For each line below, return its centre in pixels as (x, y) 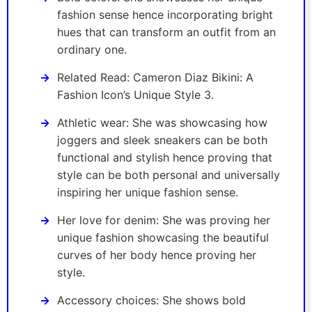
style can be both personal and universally (169, 174)
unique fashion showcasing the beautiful (163, 237)
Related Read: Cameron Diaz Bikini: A (155, 77)
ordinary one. (92, 49)
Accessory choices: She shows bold (151, 300)
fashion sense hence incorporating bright (165, 14)
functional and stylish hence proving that (165, 157)
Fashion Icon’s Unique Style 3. (135, 94)
